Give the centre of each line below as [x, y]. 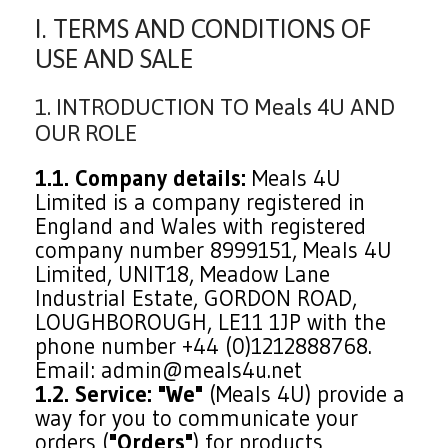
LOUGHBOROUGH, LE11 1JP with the [211, 322]
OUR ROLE [86, 133]
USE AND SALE [114, 58]
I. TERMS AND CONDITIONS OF [203, 28]
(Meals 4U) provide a [304, 394]
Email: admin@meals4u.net [169, 370]
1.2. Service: [94, 394]
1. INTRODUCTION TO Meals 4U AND [215, 107]
